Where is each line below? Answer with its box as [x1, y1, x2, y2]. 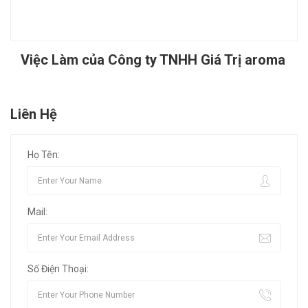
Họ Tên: [27, 149, 60, 161]
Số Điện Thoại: [27, 263, 89, 275]
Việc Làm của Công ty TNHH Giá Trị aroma [21, 52, 285, 69]
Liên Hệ [10, 106, 57, 123]
